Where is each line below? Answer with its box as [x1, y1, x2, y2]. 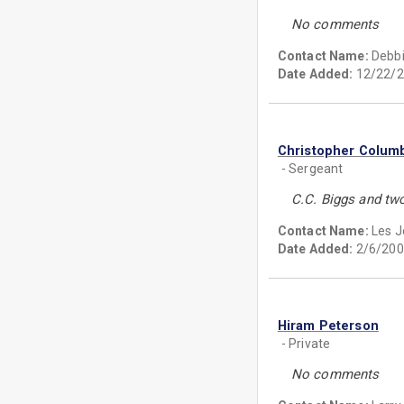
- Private [280, 336, 331, 351]
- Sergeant [280, 161, 344, 176]
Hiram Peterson [277, 317, 379, 334]
